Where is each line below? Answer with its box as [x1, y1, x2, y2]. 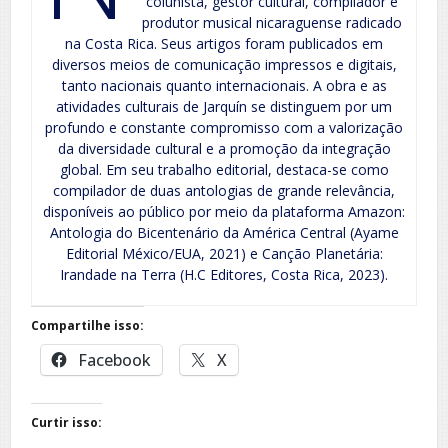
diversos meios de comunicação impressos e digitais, [51, 55, 397, 75]
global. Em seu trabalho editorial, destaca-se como [59, 160, 389, 180]
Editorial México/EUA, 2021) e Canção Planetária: [65, 244, 383, 264]
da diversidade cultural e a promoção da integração [57, 139, 391, 159]
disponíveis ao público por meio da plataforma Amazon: [43, 202, 405, 222]
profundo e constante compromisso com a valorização [45, 118, 403, 138]
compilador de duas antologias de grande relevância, [53, 181, 395, 201]
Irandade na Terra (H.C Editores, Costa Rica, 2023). [60, 265, 388, 285]
